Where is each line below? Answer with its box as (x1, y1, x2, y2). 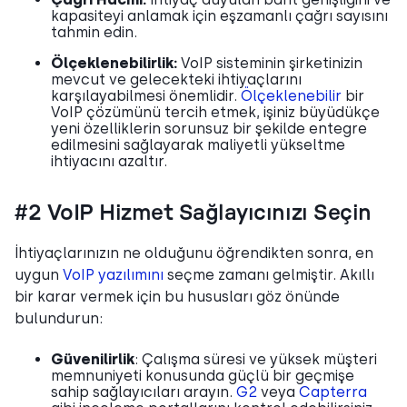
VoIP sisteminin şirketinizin (181, 54, 362, 72)
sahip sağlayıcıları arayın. (51, 382, 236, 401)
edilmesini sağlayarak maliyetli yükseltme (51, 135, 345, 154)
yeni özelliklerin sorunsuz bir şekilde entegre (51, 119, 367, 137)
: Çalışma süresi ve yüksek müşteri (134, 350, 377, 368)
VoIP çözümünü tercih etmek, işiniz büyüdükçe (51, 103, 380, 121)
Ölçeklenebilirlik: (51, 54, 181, 72)
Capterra (299, 382, 367, 401)
